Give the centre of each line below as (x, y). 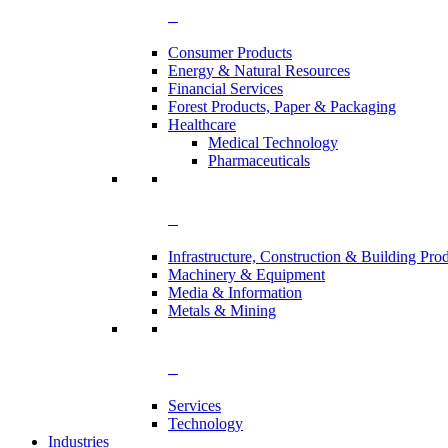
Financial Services (225, 89)
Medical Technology (273, 143)
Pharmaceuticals (259, 161)
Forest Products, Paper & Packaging (282, 107)
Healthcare (202, 125)
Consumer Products (230, 53)
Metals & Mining (222, 310)
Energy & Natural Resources (259, 71)
